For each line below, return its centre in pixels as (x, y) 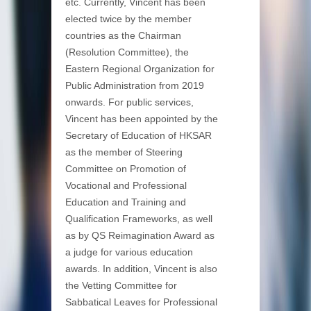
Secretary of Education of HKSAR (138, 135)
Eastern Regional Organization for (140, 68)
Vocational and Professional (126, 185)
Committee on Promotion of (126, 168)
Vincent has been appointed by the (142, 118)
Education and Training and (126, 202)
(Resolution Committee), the (127, 52)
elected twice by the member (128, 18)
